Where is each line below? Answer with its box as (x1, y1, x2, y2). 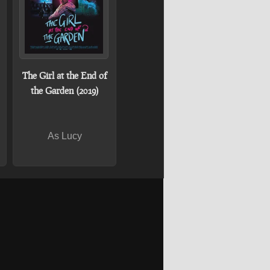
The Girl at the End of (22, 70, 107, 81)
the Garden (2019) (30, 85, 99, 96)
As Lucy (47, 131, 82, 142)
